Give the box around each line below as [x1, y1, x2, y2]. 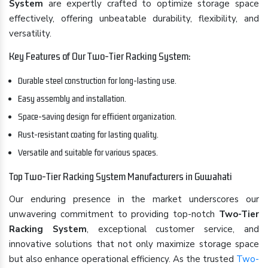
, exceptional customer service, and [86, 223, 260, 235]
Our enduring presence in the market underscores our [9, 193, 259, 205]
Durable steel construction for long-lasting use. [18, 75, 176, 86]
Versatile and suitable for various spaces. [18, 147, 158, 157]
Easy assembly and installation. [18, 93, 126, 103]
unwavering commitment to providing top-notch [9, 208, 219, 220]
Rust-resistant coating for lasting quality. [18, 129, 159, 139]
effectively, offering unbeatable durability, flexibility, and [9, 13, 259, 25]
